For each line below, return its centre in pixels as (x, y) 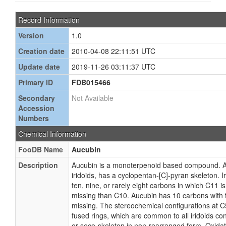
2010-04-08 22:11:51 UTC (114, 51)
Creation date (41, 51)
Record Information (49, 20)
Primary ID (36, 82)
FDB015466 (91, 82)
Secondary (37, 98)
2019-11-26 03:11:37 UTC (114, 67)
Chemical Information (52, 134)
